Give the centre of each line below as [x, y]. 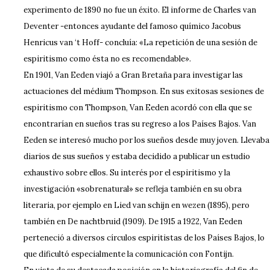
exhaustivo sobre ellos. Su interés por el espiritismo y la [127, 173]
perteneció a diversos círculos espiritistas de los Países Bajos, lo [144, 238]
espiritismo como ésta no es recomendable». [107, 59]
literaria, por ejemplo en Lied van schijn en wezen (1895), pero [136, 205]
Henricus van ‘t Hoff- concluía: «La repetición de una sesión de [140, 42]
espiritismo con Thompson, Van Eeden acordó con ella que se [137, 108]
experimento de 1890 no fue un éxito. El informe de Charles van [140, 10]
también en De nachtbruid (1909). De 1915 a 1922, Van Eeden [133, 221]
